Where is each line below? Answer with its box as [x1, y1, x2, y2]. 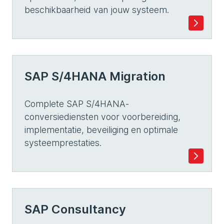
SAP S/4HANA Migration [24, 69, 165, 83]
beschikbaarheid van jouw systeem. [24, 4, 169, 15]
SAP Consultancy [24, 202, 126, 216]
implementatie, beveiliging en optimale [24, 124, 178, 135]
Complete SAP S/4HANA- [24, 98, 129, 109]
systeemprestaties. [24, 137, 101, 148]
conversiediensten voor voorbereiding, [24, 111, 180, 122]
